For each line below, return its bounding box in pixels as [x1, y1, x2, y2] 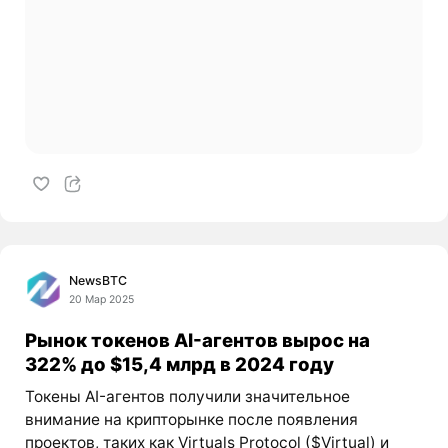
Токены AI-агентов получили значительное [24, 387, 350, 407]
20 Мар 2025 [69, 292, 135, 306]
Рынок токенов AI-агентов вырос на [24, 329, 370, 352]
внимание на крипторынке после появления [24, 410, 358, 430]
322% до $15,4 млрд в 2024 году [24, 353, 334, 376]
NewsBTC [69, 272, 128, 288]
